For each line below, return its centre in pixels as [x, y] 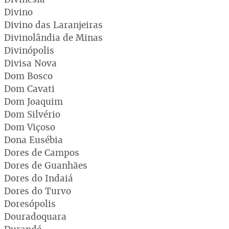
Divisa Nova [30, 63]
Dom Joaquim [33, 101]
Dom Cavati [29, 88]
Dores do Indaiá [39, 178]
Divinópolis [29, 50]
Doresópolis [30, 203]
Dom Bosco [28, 76]
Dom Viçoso [30, 127]
